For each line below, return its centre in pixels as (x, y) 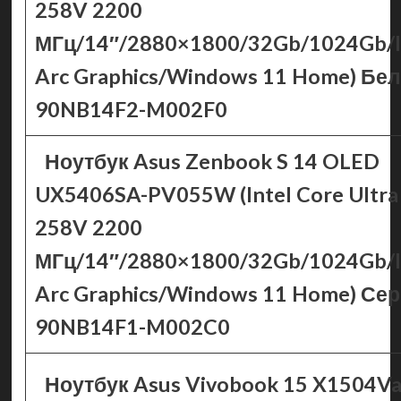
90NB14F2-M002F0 (131, 109)
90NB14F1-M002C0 (132, 327)
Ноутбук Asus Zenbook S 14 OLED (213, 161)
